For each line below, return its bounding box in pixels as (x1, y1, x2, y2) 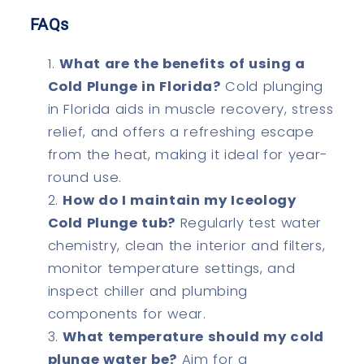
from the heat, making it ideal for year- (47, 145, 328, 164)
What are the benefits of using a (59, 54, 305, 73)
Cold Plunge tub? (47, 213, 176, 232)
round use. (47, 167, 123, 187)
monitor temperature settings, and (47, 258, 296, 278)
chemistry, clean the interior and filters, (47, 236, 326, 255)
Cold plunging (220, 76, 323, 96)
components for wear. (47, 304, 206, 323)
